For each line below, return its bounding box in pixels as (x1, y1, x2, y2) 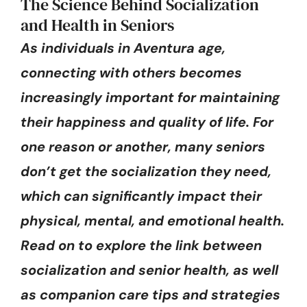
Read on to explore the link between (21, 236, 262, 254)
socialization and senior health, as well (21, 260, 278, 279)
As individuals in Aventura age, (21, 38, 225, 57)
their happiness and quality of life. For (21, 112, 273, 131)
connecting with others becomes (21, 63, 242, 82)
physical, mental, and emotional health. (21, 211, 284, 230)
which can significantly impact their (21, 186, 262, 205)
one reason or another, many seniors (21, 137, 265, 156)
